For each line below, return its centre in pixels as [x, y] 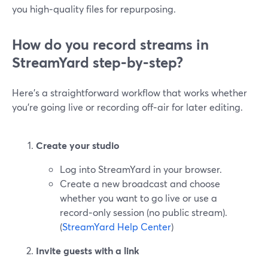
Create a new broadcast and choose [140, 183]
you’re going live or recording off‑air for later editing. [127, 107]
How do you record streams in [110, 44]
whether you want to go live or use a [138, 198]
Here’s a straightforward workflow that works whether [130, 92]
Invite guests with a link [88, 250]
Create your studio [78, 145]
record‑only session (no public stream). [144, 212]
